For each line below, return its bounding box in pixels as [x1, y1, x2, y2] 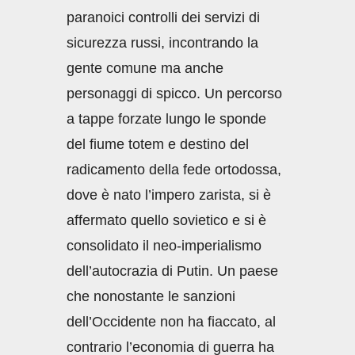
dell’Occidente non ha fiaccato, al [67, 314, 276, 330]
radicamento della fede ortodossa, [67, 162, 281, 177]
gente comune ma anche [67, 60, 223, 76]
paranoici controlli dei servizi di [67, 10, 260, 25]
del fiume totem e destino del [67, 136, 249, 152]
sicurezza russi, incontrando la [67, 35, 258, 51]
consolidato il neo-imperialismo [67, 238, 261, 254]
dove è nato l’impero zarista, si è [67, 187, 271, 203]
